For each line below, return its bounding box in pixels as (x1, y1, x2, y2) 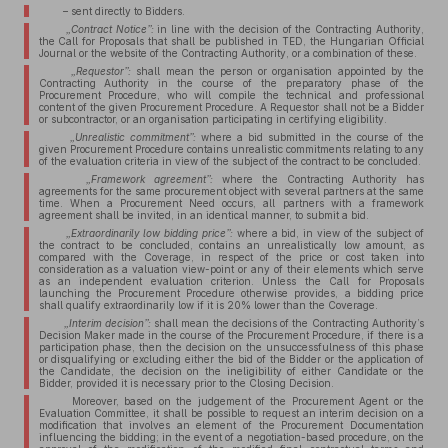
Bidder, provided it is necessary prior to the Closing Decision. (38, 377, 334, 389)
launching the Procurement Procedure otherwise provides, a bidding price (38, 287, 424, 299)
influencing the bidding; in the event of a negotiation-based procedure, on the (38, 431, 424, 443)
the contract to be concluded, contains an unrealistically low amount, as (38, 239, 424, 251)
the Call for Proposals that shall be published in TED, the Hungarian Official (38, 35, 424, 47)
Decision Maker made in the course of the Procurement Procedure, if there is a (38, 329, 424, 341)
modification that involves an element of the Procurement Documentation (38, 419, 424, 431)
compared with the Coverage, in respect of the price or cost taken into (38, 251, 424, 263)
